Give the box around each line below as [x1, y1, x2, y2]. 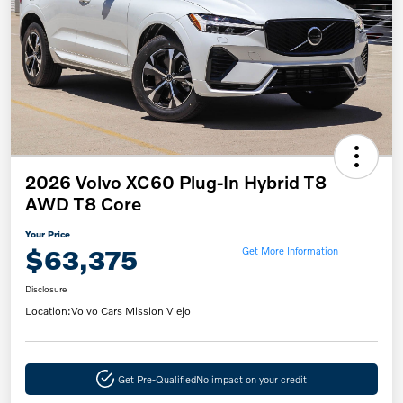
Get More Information [241, 244, 338, 256]
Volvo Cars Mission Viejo [71, 303, 191, 318]
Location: [25, 303, 71, 318]
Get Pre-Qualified [117, 372, 196, 385]
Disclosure [25, 282, 67, 294]
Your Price [25, 228, 70, 239]
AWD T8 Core [25, 192, 141, 214]
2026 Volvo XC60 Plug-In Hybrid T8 [25, 170, 327, 193]
